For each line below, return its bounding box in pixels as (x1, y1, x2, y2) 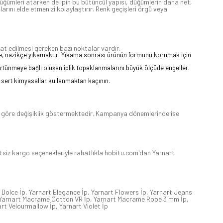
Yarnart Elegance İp (29, 188, 88, 197)
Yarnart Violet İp (59, 202, 108, 211)
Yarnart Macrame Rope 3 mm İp (94, 195, 187, 204)
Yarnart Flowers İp (91, 188, 146, 197)
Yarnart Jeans (150, 188, 192, 197)
